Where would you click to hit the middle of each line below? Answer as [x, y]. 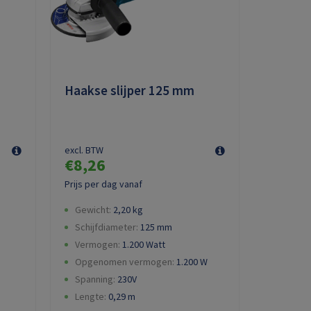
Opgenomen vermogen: [125, 261]
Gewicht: [93, 209]
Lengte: [91, 296]
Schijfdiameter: [107, 227]
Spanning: [95, 279]
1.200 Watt [144, 244]
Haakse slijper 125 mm [129, 90]
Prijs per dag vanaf [103, 184]
